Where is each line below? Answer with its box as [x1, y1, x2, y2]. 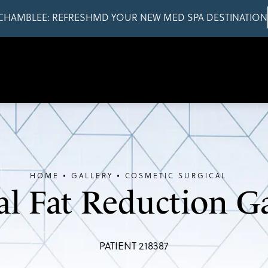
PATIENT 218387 [99, 238, 169, 253]
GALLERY [71, 170, 113, 181]
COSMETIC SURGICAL [124, 170, 227, 181]
